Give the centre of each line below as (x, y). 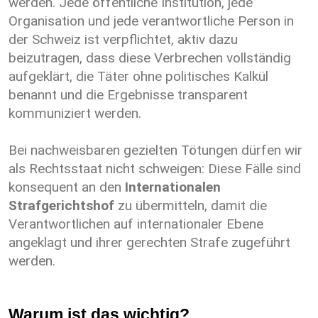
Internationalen (173, 187)
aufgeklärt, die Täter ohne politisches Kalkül (138, 77)
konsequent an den (67, 187)
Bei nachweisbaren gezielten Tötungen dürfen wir (155, 150)
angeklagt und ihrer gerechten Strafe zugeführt (149, 243)
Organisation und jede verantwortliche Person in (151, 21)
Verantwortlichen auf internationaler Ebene (136, 224)
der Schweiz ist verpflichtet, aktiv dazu (123, 40)
